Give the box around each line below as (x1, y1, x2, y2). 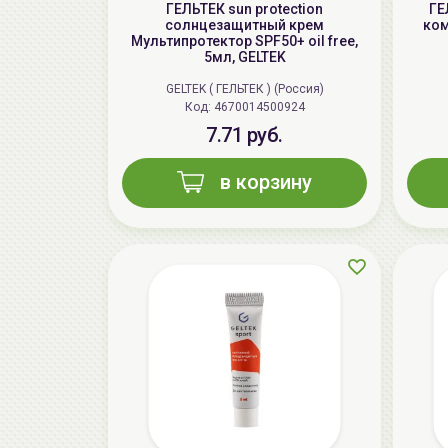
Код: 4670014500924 (213, 100, 305, 115)
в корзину (220, 170, 312, 195)
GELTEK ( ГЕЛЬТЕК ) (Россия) (165, 82, 324, 97)
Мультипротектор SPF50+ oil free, (131, 33, 358, 50)
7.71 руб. (206, 123, 283, 148)
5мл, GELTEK (203, 49, 286, 66)
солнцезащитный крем (165, 17, 324, 34)
